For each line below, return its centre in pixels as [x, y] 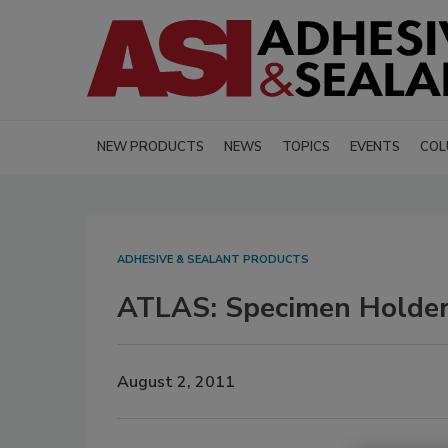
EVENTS [375, 147]
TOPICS [306, 147]
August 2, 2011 [176, 381]
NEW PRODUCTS [150, 147]
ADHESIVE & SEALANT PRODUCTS [213, 260]
